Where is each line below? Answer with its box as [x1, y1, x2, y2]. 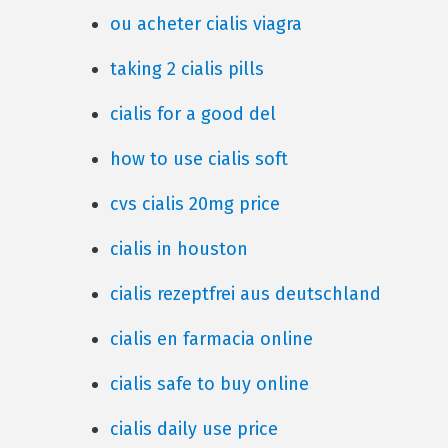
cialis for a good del [109, 103, 276, 125]
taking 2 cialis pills [109, 58, 264, 80]
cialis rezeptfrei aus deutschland [109, 283, 381, 305]
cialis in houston [109, 238, 248, 260]
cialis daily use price [109, 418, 278, 440]
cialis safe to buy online [109, 373, 309, 395]
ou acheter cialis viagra [109, 13, 302, 35]
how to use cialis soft [109, 148, 288, 170]
